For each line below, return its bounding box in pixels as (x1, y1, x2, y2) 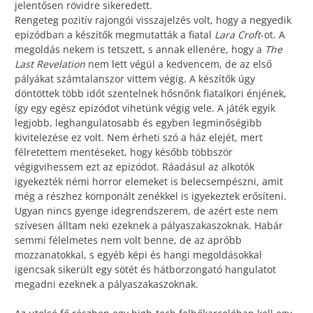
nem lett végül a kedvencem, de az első (85, 57, 272, 71)
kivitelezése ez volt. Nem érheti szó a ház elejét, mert (15, 131, 263, 145)
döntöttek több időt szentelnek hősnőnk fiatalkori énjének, (15, 87, 286, 101)
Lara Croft (214, 28, 261, 42)
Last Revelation (15, 57, 85, 71)
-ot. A (261, 28, 285, 42)
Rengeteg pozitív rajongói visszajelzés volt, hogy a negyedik (15, 13, 291, 27)
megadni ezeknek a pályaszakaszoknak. (15, 277, 198, 291)
